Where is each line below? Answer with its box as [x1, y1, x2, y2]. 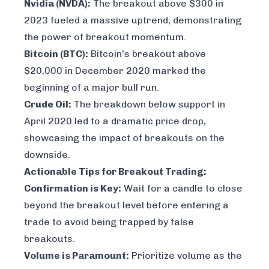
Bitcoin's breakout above [88, 48, 206, 60]
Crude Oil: [24, 98, 71, 110]
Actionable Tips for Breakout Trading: [24, 166, 207, 178]
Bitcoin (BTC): [24, 48, 88, 60]
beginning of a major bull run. [24, 82, 159, 94]
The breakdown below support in [71, 98, 225, 110]
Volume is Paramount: [24, 250, 129, 262]
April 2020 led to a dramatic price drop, [24, 115, 206, 127]
